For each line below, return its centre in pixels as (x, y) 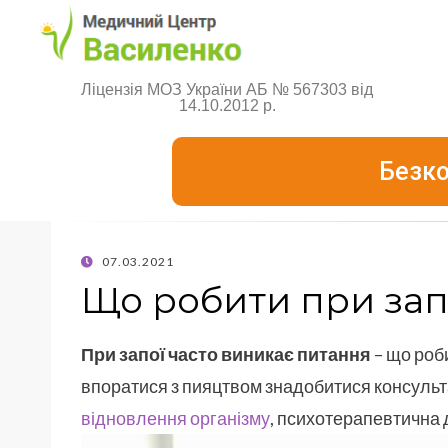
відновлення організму (175, 417)
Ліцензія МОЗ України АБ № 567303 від (227, 89)
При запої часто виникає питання (226, 353)
